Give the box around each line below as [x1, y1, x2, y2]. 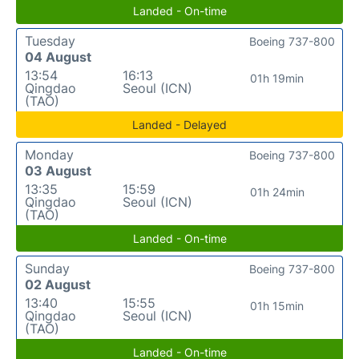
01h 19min [250, 71, 305, 85]
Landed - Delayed [132, 117, 227, 131]
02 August [25, 276, 91, 292]
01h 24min [249, 184, 305, 199]
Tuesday [25, 32, 75, 49]
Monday [25, 146, 74, 163]
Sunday [25, 260, 70, 276]
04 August [25, 48, 91, 65]
